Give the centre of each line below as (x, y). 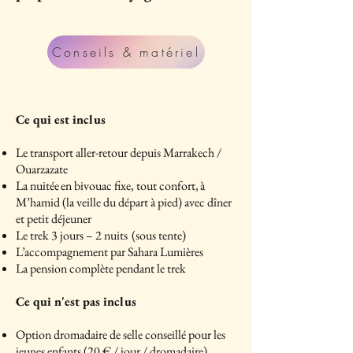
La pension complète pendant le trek (101, 268)
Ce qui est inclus (61, 119)
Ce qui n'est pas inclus (76, 301)
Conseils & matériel (126, 52)
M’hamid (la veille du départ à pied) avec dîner (124, 202)
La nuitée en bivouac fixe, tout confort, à (110, 186)
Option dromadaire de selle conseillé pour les (121, 334)
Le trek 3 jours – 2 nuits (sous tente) (101, 235)
